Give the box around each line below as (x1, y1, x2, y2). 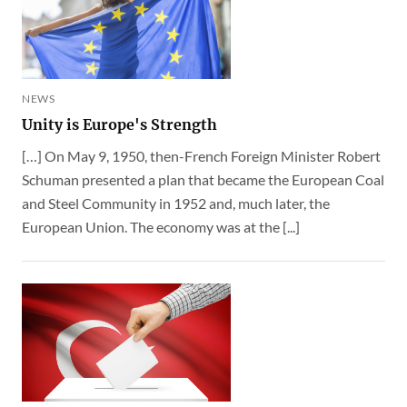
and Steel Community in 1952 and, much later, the (22, 194, 330, 212)
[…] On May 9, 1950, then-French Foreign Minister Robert (22, 146, 381, 164)
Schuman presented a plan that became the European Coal (22, 170, 384, 188)
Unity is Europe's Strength (22, 114, 217, 134)
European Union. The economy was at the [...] (22, 217, 300, 235)
